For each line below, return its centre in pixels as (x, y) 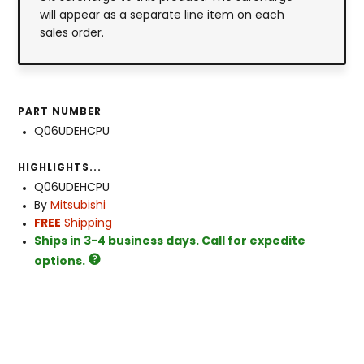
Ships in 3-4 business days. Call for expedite (170, 242)
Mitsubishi (78, 206)
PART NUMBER (60, 113)
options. (60, 262)
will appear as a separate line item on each (162, 16)
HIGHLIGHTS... (60, 169)
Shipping (87, 224)
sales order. (72, 34)
